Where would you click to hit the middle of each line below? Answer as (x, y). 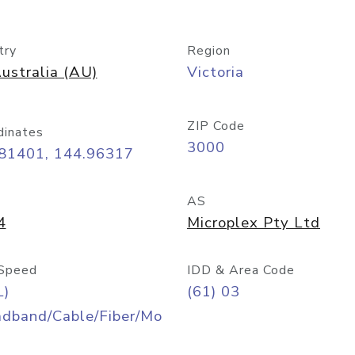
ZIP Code (216, 126)
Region (209, 51)
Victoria (216, 72)
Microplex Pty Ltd (254, 223)
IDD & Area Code (241, 270)
